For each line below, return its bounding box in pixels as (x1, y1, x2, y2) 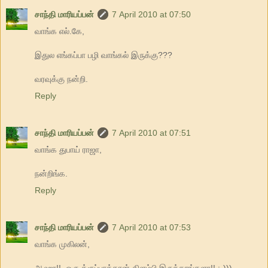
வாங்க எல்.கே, (35, 26, 84, 36)
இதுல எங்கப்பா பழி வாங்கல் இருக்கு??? (35, 50, 172, 60)
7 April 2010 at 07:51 (112, 127, 191, 138)
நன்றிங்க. (35, 168, 68, 178)
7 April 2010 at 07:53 (112, 222, 191, 232)
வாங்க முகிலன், (35, 239, 90, 249)
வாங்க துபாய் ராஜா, (35, 144, 102, 154)
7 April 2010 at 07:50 (112, 9, 191, 19)
